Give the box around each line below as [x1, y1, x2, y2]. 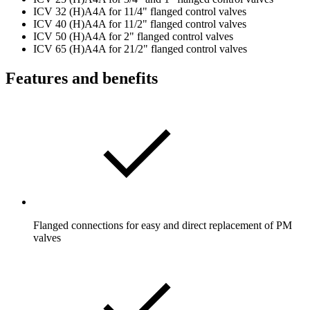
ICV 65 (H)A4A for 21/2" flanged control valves [33, 43, 247, 55]
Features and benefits [6, 69, 158, 88]
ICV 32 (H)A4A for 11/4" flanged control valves [33, 6, 246, 18]
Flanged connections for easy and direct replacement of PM [33, 219, 292, 232]
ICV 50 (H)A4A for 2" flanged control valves [33, 30, 233, 43]
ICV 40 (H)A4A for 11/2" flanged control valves [33, 18, 246, 30]
